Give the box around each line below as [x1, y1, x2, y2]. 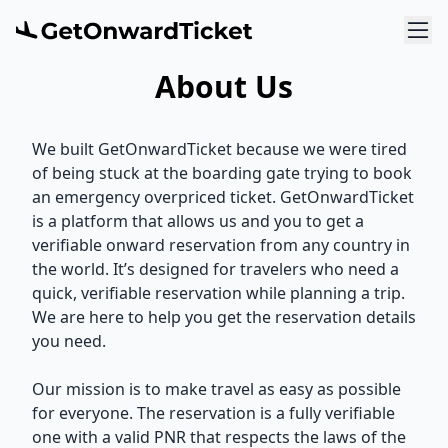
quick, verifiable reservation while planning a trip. [32, 282, 405, 304]
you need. [32, 330, 106, 352]
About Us [155, 66, 293, 107]
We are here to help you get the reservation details [32, 306, 416, 328]
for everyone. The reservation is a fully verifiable [32, 402, 395, 424]
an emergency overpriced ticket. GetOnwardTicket [32, 186, 414, 208]
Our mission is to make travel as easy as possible [32, 378, 401, 400]
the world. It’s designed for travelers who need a [32, 258, 399, 280]
